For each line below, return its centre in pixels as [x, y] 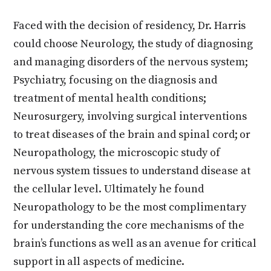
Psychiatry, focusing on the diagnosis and [115, 80]
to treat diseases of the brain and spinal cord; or [132, 134]
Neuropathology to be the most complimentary [130, 207]
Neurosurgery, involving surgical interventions [130, 116]
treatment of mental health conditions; [110, 98]
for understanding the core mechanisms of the [129, 225]
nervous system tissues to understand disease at [132, 171]
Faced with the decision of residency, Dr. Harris [130, 25]
